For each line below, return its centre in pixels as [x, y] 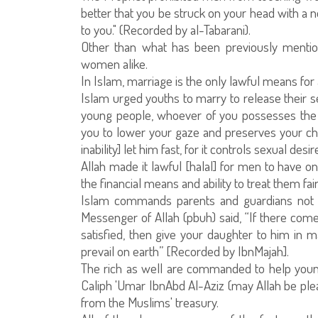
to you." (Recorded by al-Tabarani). [166, 29]
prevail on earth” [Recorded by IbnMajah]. [185, 251]
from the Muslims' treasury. [150, 302]
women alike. [114, 64]
